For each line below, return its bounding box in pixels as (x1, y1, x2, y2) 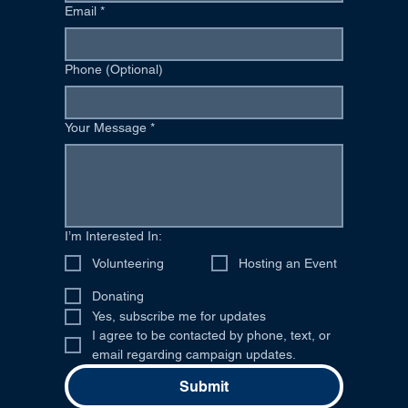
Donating (91, 289, 144, 303)
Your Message (64, 120, 147, 135)
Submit (179, 378, 229, 395)
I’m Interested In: (64, 229, 162, 243)
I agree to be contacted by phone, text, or (91, 328, 331, 342)
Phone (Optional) (64, 62, 163, 76)
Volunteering (91, 256, 164, 270)
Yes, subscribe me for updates (91, 309, 266, 323)
